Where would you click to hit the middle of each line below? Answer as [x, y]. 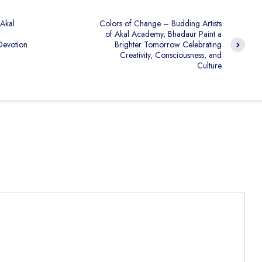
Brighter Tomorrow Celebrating [168, 44]
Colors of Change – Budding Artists [161, 23]
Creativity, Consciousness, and [171, 55]
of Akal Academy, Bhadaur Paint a [163, 34]
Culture [209, 65]
